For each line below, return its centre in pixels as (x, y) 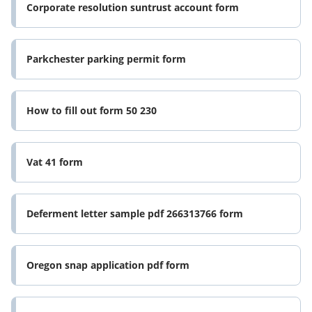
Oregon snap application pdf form (108, 265)
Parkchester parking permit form (106, 59)
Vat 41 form (55, 162)
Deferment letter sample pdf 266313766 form (135, 214)
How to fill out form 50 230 (92, 111)
